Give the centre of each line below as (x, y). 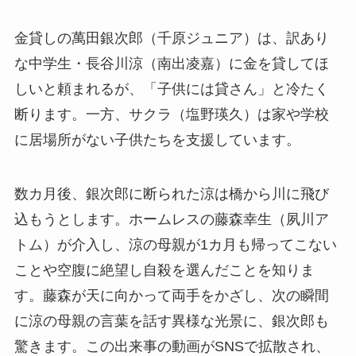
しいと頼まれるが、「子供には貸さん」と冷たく (171, 89)
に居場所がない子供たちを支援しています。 (157, 140)
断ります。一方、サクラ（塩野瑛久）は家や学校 (171, 115)
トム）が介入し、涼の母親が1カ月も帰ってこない (175, 245)
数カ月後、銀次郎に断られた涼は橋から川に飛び (171, 194)
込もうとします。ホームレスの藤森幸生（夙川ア (171, 220)
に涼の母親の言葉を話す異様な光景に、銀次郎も (171, 321)
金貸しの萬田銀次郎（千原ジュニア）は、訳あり (171, 39)
